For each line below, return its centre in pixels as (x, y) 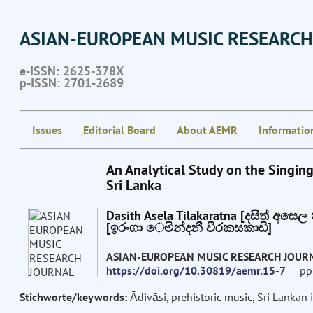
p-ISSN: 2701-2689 (71, 82)
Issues (47, 130)
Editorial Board (119, 130)
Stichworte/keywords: (73, 297)
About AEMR (207, 130)
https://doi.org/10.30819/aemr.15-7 (196, 271)
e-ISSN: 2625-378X (71, 71)
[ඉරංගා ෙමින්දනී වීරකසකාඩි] (189, 227)
